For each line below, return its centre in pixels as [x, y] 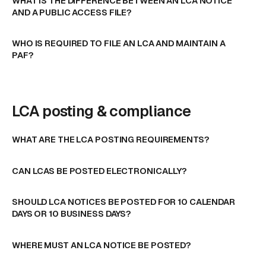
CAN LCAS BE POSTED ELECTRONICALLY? [100, 170]
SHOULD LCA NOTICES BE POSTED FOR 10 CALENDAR [123, 202]
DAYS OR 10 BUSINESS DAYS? [72, 214]
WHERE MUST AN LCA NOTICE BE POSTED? [102, 245]
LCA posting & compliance [102, 111]
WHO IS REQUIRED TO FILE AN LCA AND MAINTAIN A [119, 43]
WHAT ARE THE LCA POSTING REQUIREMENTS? [111, 139]
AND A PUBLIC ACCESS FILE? [72, 12]
